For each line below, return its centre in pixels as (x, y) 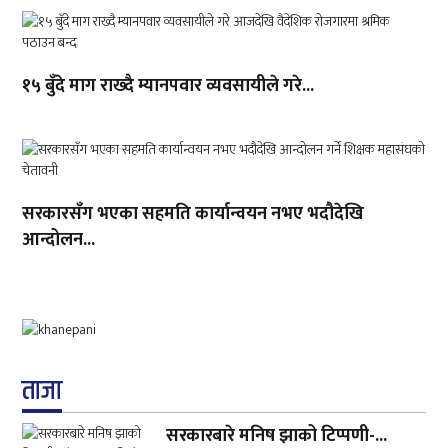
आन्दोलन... (59, 240)
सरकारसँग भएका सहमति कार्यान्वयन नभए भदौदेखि (193, 214)
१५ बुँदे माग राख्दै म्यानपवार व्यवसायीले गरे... (168, 86)
